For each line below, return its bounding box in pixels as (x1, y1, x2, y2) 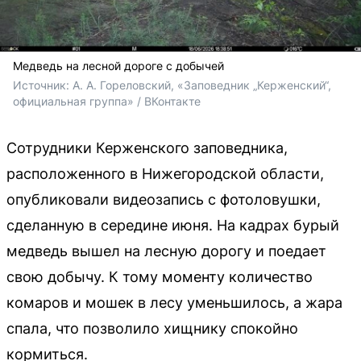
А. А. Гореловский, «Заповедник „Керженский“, (73, 78, 331, 92)
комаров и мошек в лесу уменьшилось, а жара (6, 294, 342, 311)
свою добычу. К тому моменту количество (6, 268, 313, 285)
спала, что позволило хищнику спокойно (6, 320, 298, 337)
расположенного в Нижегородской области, (6, 165, 324, 182)
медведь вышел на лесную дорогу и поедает (6, 243, 326, 259)
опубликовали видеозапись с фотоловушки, (6, 191, 321, 208)
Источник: (13, 78, 73, 92)
